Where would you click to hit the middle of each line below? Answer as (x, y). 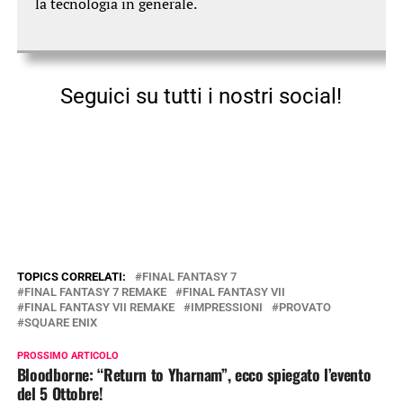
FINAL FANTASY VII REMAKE (99, 307)
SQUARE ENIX (60, 322)
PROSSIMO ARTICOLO (67, 355)
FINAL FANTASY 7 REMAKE (95, 291)
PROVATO (304, 307)
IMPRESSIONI (226, 307)
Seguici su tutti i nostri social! (201, 96)
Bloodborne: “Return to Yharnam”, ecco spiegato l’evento (194, 374)
